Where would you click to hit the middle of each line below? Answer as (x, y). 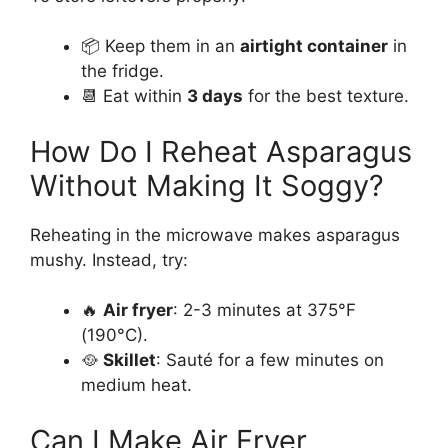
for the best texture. (326, 96)
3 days (215, 96)
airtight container (314, 46)
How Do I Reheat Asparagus (221, 151)
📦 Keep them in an (160, 46)
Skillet (129, 360)
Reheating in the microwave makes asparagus (215, 234)
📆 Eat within (134, 96)
